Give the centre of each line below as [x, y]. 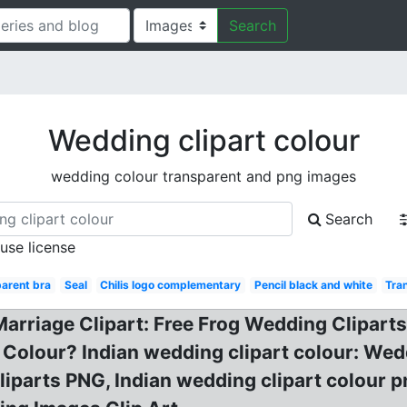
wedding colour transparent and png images [203, 176]
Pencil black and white [313, 285]
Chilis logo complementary [171, 285]
